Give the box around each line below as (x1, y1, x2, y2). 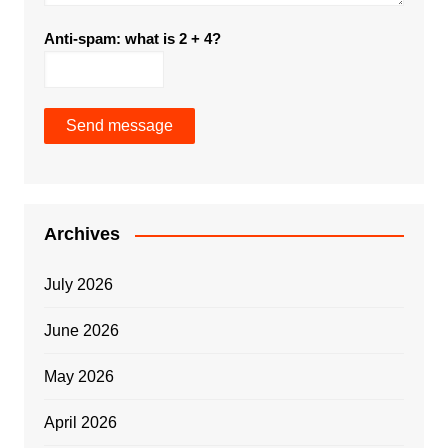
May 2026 (43, 368, 114, 386)
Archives (43, 224, 120, 245)
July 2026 (43, 276, 113, 294)
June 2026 (43, 322, 119, 340)
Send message (65, 117, 173, 135)
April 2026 (43, 414, 117, 432)
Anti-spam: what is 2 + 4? (43, 30, 221, 48)
